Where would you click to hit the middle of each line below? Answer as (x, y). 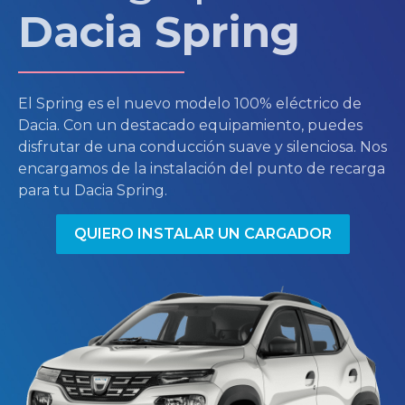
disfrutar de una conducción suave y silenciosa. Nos (202, 146)
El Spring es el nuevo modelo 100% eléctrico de (190, 103)
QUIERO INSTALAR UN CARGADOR (202, 233)
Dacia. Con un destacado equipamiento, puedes (190, 125)
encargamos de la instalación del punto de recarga (202, 168)
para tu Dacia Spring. (93, 190)
